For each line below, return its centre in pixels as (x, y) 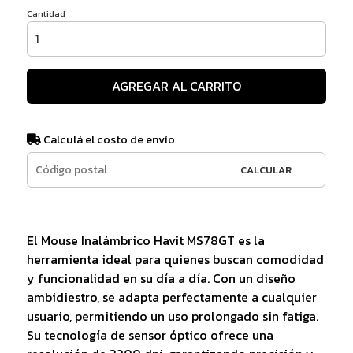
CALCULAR (266, 169)
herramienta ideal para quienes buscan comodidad (175, 259)
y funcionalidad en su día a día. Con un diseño (161, 278)
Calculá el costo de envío (108, 139)
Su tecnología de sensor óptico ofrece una (150, 334)
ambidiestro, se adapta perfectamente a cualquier (171, 297)
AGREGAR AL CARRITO (176, 85)
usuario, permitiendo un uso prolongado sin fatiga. (172, 316)
